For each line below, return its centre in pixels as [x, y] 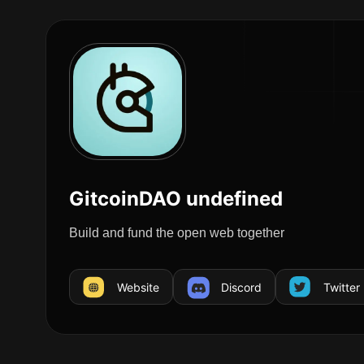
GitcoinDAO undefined [176, 199]
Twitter [342, 287]
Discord [241, 287]
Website [138, 287]
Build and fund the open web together [177, 233]
